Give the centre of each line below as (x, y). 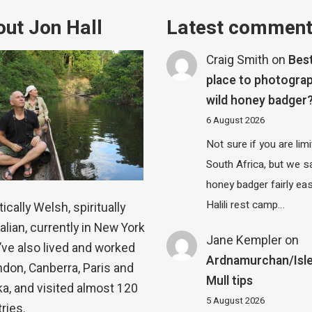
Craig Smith (238, 60)
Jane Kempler (244, 240)
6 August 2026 (236, 120)
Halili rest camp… (246, 205)
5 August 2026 (236, 301)
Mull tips (230, 281)
